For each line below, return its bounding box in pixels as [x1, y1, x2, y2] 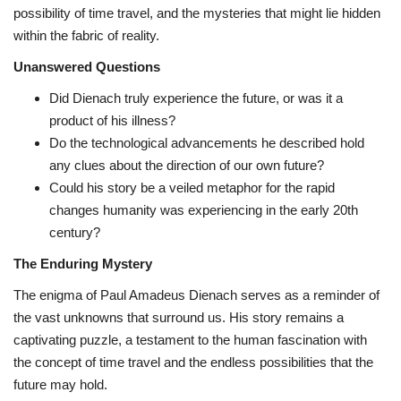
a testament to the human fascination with [122, 332, 367, 348]
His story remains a [226, 310, 344, 326]
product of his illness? [49, 113, 175, 129]
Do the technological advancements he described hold [49, 135, 364, 151]
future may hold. [13, 377, 107, 393]
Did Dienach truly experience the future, [49, 90, 279, 107]
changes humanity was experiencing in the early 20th [49, 202, 358, 218]
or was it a [279, 90, 343, 107]
